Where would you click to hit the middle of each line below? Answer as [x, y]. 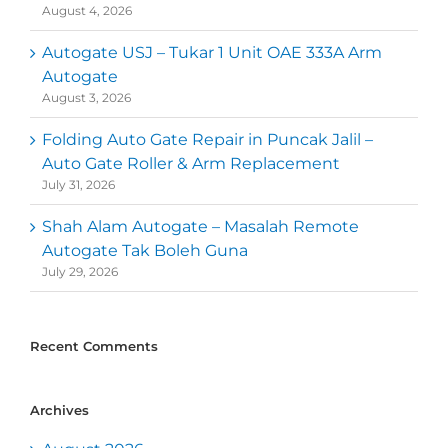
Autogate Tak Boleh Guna [145, 251]
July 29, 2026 [80, 272]
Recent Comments [94, 346]
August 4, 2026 [87, 11]
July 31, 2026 [78, 185]
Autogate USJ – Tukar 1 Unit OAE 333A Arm [212, 53]
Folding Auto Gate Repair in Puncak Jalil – [207, 140]
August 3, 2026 [86, 98]
